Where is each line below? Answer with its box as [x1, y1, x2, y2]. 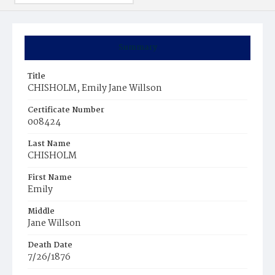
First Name [28, 171, 72, 184]
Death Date [28, 239, 72, 252]
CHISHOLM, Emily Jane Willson [28, 81, 162, 96]
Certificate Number [28, 104, 104, 117]
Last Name [28, 137, 71, 150]
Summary [118, 41, 157, 54]
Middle [28, 205, 55, 218]
